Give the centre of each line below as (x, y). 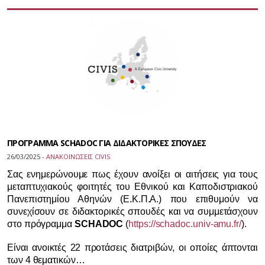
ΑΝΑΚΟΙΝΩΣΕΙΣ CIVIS (78, 156)
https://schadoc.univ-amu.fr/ (185, 224)
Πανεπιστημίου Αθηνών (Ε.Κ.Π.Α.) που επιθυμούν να (132, 199)
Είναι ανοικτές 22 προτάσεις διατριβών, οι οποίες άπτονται (132, 248)
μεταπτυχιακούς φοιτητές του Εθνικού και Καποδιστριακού (132, 187)
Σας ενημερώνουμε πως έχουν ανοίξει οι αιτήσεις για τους (132, 174)
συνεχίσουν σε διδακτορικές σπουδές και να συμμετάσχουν (132, 211)
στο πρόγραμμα (41, 224)
